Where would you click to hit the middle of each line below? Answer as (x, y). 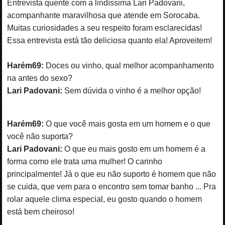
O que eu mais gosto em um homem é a (134, 149)
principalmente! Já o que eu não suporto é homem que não (112, 174)
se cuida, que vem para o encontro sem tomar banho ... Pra (112, 186)
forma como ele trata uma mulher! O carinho (85, 161)
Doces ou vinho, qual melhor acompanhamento (129, 65)
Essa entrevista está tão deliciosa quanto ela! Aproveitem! (110, 40)
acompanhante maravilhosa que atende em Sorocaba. (104, 15)
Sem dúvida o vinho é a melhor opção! (132, 90)
